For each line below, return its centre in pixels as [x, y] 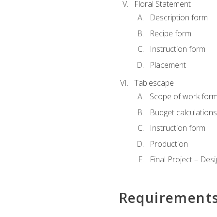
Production [169, 144]
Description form [178, 18]
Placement [168, 65]
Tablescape [154, 83]
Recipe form [170, 33]
